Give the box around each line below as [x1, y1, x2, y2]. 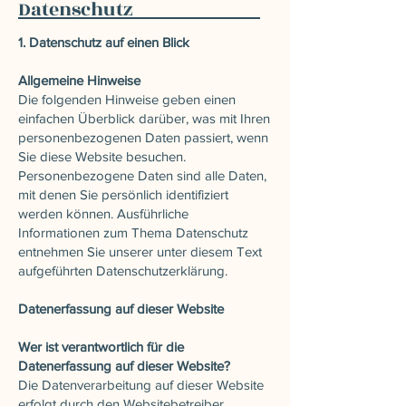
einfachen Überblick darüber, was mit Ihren [18, 110, 270, 126]
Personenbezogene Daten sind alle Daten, [18, 167, 266, 183]
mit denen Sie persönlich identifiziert [18, 186, 228, 202]
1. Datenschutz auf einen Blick [18, 34, 189, 50]
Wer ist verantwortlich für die [18, 338, 184, 354]
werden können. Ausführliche [18, 205, 188, 221]
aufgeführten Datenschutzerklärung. [18, 262, 227, 278]
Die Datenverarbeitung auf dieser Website [18, 376, 264, 392]
